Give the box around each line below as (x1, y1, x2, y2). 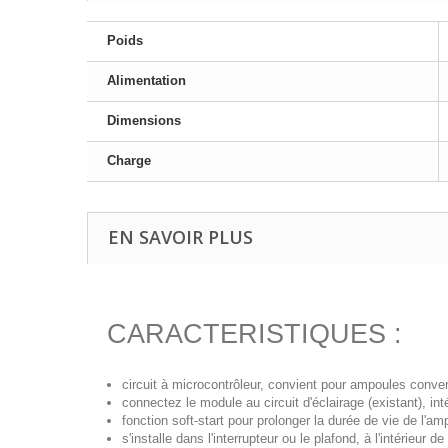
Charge (107, 153, 151, 168)
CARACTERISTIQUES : (107, 319, 402, 349)
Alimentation (107, 73, 186, 88)
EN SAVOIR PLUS (108, 225, 253, 249)
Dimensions (107, 113, 181, 128)
